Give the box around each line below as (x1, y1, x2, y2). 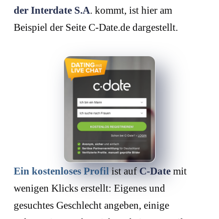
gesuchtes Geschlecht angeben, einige (14, 199, 169, 212)
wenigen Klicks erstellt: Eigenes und (14, 182, 165, 195)
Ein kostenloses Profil (14, 165, 109, 177)
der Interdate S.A (14, 4, 90, 16)
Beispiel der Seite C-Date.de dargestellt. (14, 21, 178, 33)
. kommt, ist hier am (90, 4, 172, 16)
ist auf (109, 165, 139, 177)
